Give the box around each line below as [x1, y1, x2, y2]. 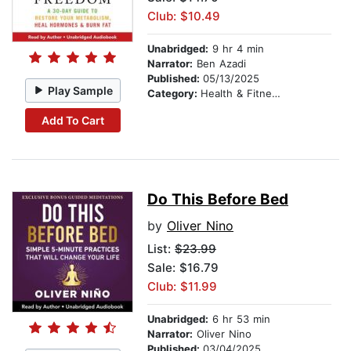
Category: [147, 87, 201, 100]
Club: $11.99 [147, 279, 217, 295]
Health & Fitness [201, 87, 272, 100]
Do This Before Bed [147, 190, 288, 209]
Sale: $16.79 [147, 260, 219, 276]
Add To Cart [41, 113, 104, 127]
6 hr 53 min [208, 313, 270, 326]
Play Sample [48, 83, 114, 97]
